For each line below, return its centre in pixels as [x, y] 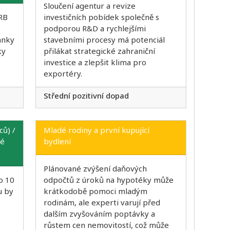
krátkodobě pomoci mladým [95, 191]
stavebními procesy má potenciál [104, 39]
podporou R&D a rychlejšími [94, 28]
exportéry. [63, 73]
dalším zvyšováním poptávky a [99, 214]
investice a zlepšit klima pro [95, 62]
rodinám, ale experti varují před [102, 203]
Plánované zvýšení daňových [95, 169]
